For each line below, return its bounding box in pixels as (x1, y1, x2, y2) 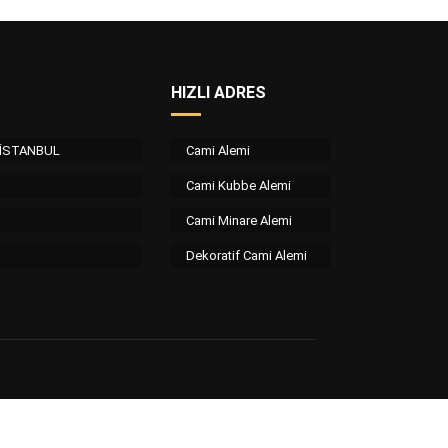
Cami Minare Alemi (186, 213, 292, 228)
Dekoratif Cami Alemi (186, 248, 307, 263)
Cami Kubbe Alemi (186, 178, 291, 193)
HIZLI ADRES (171, 83, 266, 102)
